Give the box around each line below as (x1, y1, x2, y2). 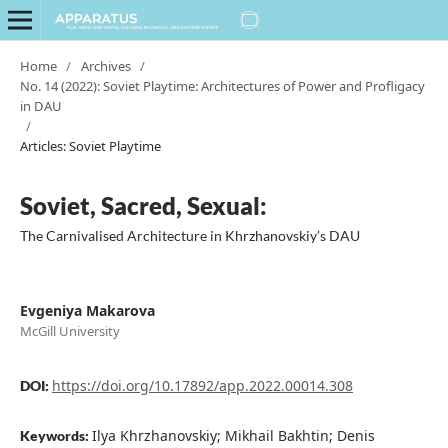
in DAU (19, 96, 62, 115)
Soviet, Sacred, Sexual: (19, 190, 267, 220)
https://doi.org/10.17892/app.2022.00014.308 (51, 375, 353, 395)
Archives (80, 56, 131, 75)
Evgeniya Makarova (19, 300, 155, 320)
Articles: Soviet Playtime (19, 136, 161, 155)
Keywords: (19, 426, 92, 444)
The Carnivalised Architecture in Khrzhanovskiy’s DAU (19, 226, 360, 244)
